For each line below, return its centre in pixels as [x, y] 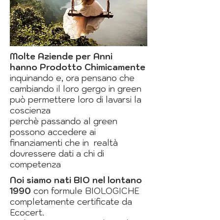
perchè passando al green [64, 122]
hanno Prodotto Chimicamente [78, 68]
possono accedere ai [53, 132]
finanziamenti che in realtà [64, 143]
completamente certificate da [71, 202]
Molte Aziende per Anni [61, 57]
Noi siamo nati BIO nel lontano [76, 180]
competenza [35, 165]
